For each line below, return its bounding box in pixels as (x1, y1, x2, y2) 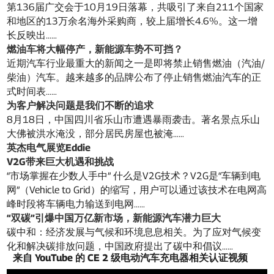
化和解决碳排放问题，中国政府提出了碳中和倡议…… (7, 240, 234, 252)
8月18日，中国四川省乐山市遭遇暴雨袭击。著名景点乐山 (7, 113, 261, 125)
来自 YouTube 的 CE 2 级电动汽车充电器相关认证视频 (13, 251, 248, 264)
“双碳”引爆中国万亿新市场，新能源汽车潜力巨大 (7, 212, 221, 224)
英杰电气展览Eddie (7, 141, 91, 154)
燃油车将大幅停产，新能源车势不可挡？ (7, 43, 183, 55)
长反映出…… (7, 29, 57, 41)
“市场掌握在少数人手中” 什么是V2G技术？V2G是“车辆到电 (7, 169, 261, 182)
